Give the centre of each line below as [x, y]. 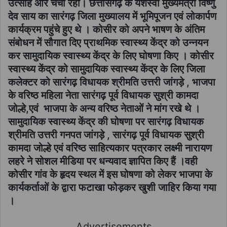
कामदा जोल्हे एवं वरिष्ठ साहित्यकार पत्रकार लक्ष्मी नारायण [110, 148]
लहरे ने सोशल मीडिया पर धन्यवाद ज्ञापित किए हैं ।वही [103, 161]
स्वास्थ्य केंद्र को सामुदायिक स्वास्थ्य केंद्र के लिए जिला [107, 69]
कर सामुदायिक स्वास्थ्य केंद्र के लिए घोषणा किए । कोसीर [111, 55]
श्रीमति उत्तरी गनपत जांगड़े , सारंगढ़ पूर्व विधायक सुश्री [106, 135]
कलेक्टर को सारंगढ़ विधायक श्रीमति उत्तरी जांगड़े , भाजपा [112, 82]
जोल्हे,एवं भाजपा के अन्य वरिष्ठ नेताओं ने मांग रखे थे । [104, 108]
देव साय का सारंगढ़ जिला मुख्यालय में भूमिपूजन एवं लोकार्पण [112, 16]
